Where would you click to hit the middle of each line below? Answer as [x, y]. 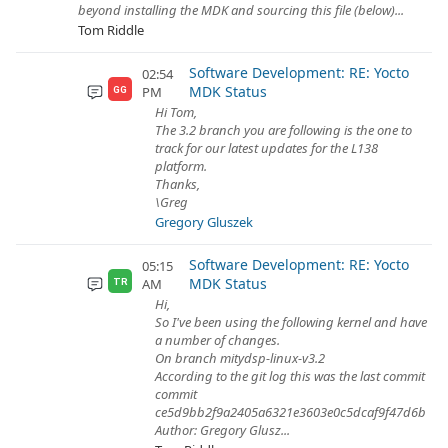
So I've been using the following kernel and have [291, 322]
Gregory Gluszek [204, 222]
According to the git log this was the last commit [290, 376]
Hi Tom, [176, 112]
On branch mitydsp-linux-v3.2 [240, 358]
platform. [181, 166]
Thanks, [177, 184]
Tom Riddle [111, 30]
